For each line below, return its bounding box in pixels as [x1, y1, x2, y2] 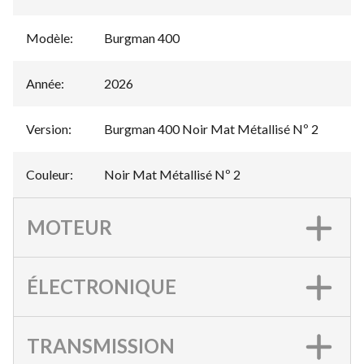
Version [26, 121, 68, 136]
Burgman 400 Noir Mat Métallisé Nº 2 [104, 121, 318, 136]
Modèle [26, 30, 70, 45]
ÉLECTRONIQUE [27, 275, 176, 298]
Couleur [26, 167, 70, 182]
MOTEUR [27, 215, 112, 239]
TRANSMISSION [27, 334, 175, 357]
